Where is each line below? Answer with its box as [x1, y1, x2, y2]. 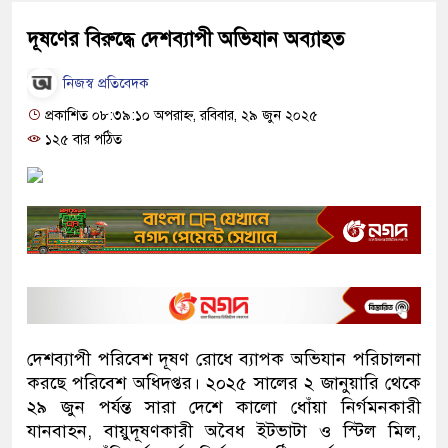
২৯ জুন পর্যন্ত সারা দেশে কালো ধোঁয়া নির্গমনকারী [27, 395, 421, 418]
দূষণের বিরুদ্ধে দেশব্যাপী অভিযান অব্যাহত [27, 26, 344, 52]
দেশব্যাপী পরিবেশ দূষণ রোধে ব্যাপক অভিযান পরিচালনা [27, 347, 421, 370]
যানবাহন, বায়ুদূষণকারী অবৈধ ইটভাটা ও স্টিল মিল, [27, 419, 421, 442]
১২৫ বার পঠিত [41, 130, 122, 148]
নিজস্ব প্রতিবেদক [59, 75, 149, 93]
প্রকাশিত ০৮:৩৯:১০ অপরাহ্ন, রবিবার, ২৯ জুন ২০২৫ [41, 106, 318, 124]
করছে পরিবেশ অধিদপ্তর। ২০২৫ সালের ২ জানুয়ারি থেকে [27, 371, 421, 394]
